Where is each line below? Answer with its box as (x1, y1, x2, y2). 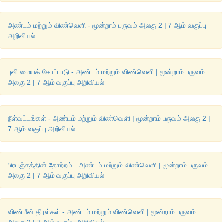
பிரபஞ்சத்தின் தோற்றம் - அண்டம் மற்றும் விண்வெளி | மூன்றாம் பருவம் (8, 161, 208, 169)
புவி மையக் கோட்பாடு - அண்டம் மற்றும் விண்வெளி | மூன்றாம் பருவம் (8, 68, 205, 76)
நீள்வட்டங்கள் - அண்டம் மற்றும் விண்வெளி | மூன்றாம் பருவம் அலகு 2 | (8, 114, 210, 123)
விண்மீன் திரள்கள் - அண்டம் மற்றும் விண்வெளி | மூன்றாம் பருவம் (8, 208, 196, 216)
